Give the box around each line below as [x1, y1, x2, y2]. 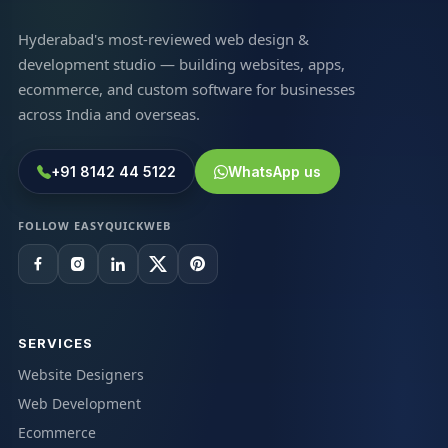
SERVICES [17, 334, 94, 351]
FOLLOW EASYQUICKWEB [17, 217, 171, 233]
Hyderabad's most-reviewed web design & [17, 28, 309, 49]
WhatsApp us [227, 162, 321, 180]
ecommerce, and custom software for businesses [17, 78, 355, 99]
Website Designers [17, 364, 144, 384]
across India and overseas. [17, 103, 200, 124]
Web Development [17, 393, 141, 413]
